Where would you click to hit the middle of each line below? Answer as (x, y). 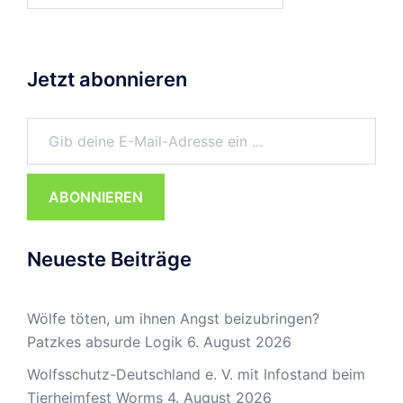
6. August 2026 (239, 341)
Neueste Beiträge (109, 259)
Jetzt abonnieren (107, 79)
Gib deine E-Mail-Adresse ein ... (44, 116)
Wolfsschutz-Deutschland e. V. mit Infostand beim (196, 374)
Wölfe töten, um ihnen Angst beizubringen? (173, 318)
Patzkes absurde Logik (105, 341)
